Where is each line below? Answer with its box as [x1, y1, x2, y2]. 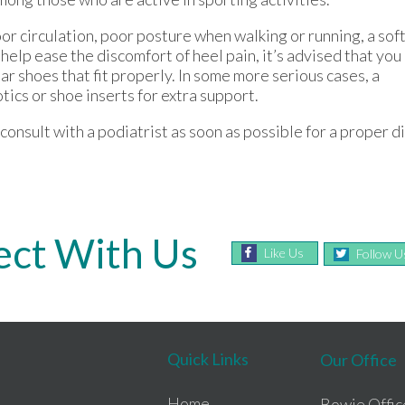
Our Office [320, 350, 397, 371]
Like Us [264, 245, 304, 261]
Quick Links [167, 349, 249, 370]
